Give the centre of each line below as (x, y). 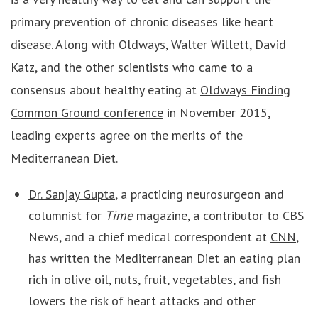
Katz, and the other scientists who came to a (132, 67)
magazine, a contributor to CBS (220, 215)
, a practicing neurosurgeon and (199, 194)
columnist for (67, 215)
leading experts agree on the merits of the (127, 135)
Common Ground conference (87, 113)
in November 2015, (216, 113)
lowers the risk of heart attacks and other (142, 301)
